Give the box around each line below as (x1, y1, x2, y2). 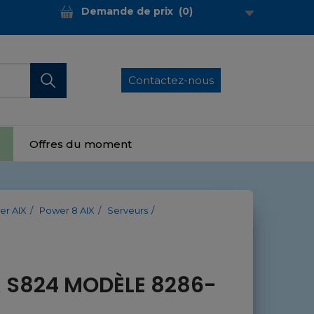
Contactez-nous (128, 74, 214, 88)
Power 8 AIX (39, 205, 95, 217)
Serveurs (107, 205, 148, 217)
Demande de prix (81, 5, 174, 18)
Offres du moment (29, 137, 132, 151)
